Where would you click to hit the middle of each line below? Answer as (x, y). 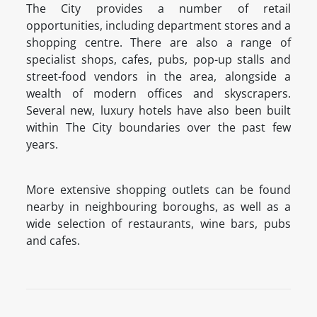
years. (42, 144)
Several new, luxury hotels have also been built (158, 110)
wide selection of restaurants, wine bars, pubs (158, 223)
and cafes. (53, 240)
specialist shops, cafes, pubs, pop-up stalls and (158, 59)
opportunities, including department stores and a (158, 25)
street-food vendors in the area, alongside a (158, 76)
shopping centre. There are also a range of (158, 42)
